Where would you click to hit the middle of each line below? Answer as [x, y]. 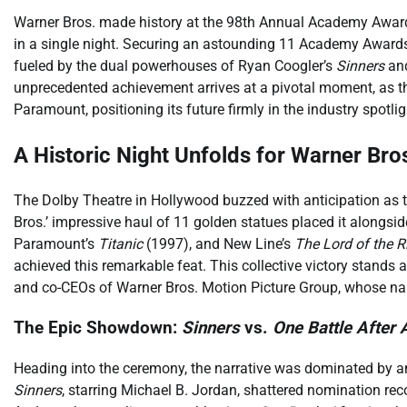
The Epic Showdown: [98, 328]
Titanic [120, 243]
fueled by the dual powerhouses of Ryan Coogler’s [175, 65]
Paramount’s [56, 243]
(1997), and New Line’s [218, 243]
